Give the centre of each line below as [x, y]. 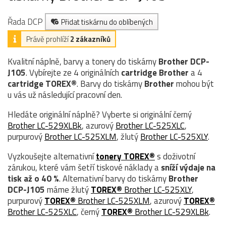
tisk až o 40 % [33, 178]
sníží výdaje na [188, 167]
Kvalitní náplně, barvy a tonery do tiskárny [83, 61]
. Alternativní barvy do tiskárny [114, 178]
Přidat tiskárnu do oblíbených [107, 22]
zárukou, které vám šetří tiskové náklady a [84, 167]
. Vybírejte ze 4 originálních [73, 72]
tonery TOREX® [125, 156]
